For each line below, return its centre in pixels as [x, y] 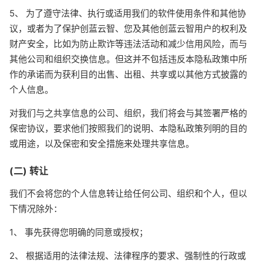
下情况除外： [36, 209]
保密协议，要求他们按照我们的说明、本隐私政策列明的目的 [128, 128]
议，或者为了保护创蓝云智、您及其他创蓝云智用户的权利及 [128, 28]
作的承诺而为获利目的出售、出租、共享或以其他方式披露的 [128, 74]
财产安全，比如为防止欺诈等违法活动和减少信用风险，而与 [128, 44]
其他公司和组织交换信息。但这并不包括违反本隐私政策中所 [128, 59]
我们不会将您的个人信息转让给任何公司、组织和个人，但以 [128, 193]
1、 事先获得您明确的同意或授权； [79, 232]
